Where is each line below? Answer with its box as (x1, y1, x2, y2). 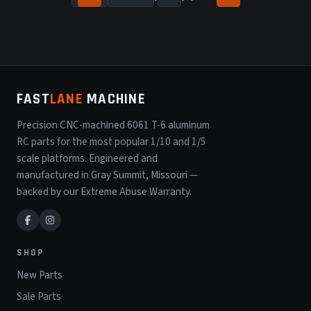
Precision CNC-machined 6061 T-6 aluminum (17, 117, 210, 133)
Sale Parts (17, 288, 61, 304)
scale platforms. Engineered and (17, 150, 158, 166)
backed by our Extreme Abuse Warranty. (17, 183, 192, 199)
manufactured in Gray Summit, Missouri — (17, 167, 198, 183)
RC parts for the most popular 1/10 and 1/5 (17, 133, 206, 149)
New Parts (17, 267, 62, 283)
